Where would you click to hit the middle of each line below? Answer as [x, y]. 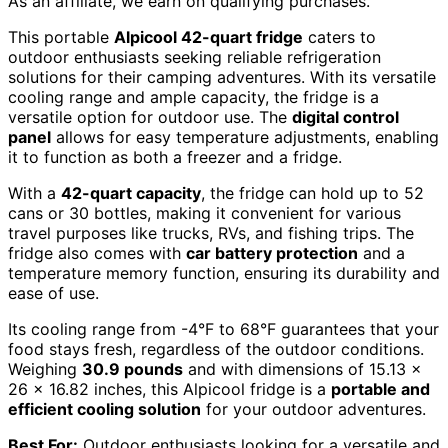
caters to [339, 36]
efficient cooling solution [104, 408]
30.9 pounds [132, 368]
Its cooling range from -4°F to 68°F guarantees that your [223, 328]
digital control [345, 116]
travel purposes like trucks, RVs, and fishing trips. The [211, 232]
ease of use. [53, 292]
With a [34, 192]
